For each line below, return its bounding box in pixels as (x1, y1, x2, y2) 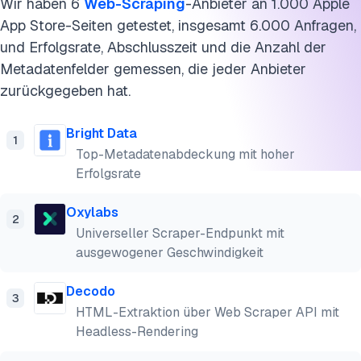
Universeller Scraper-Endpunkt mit (76, 225, 284, 242)
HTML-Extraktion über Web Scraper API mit (76, 304, 339, 321)
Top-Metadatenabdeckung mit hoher (76, 146, 295, 163)
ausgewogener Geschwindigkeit (76, 244, 263, 261)
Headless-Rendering (76, 323, 198, 340)
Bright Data (66, 125, 137, 142)
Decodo (66, 283, 115, 300)
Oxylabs (66, 204, 118, 221)
